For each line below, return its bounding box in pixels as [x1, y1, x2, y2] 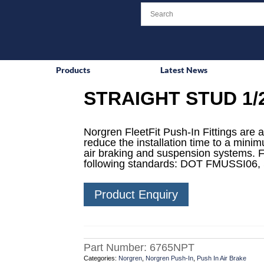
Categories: [83, 255, 118, 262]
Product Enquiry [94, 188, 178, 202]
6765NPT [149, 242, 194, 254]
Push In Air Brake [196, 255, 246, 262]
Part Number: [83, 242, 150, 254]
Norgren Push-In [145, 255, 193, 262]
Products [56, 65, 91, 75]
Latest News [160, 65, 208, 75]
